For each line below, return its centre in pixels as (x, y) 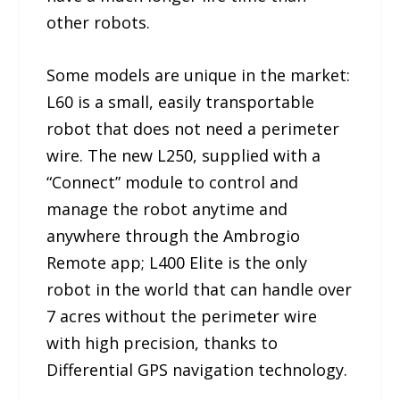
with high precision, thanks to (162, 342)
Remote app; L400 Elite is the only (177, 262)
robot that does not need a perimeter (193, 128)
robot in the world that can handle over (200, 289)
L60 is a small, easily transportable (181, 101)
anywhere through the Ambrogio (174, 235)
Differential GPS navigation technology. (197, 369)
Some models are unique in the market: (199, 75)
